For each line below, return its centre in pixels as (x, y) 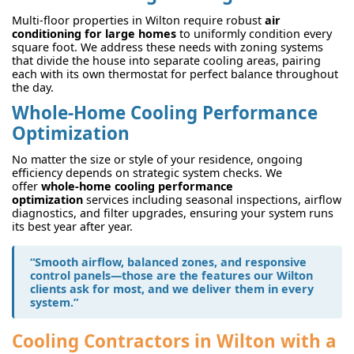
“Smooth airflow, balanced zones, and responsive (168, 262)
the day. (33, 87)
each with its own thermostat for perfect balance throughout (175, 73)
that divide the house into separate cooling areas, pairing (166, 60)
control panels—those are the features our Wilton (171, 276)
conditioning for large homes (94, 33)
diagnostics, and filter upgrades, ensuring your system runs (173, 213)
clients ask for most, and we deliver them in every (172, 289)
